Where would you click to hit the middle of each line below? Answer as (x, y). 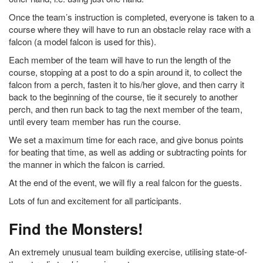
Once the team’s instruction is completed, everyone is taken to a (131, 17)
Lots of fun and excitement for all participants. (95, 201)
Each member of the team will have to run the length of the (120, 60)
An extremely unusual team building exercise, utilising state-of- (128, 252)
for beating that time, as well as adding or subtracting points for (128, 152)
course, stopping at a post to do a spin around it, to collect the (125, 72)
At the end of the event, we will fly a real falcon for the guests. (125, 183)
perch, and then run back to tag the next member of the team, (126, 109)
